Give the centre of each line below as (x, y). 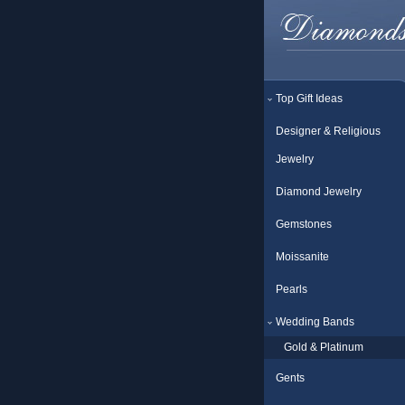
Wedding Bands (315, 322)
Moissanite (302, 257)
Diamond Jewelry (319, 192)
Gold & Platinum (324, 347)
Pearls (292, 289)
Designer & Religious (328, 131)
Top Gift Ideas (309, 99)
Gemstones (304, 224)
